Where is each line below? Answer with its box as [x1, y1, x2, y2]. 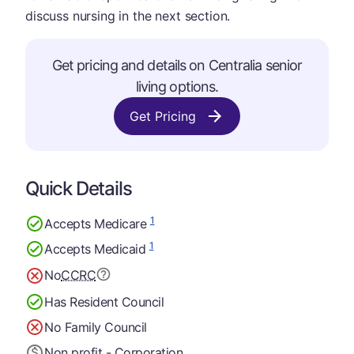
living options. [135, 78, 219, 95]
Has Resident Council [44, 293, 164, 310]
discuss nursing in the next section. [25, 8, 231, 24]
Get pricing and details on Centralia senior [51, 57, 303, 73]
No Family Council [44, 318, 147, 335]
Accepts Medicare [44, 215, 150, 232]
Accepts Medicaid [44, 240, 149, 257]
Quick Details [25, 177, 132, 200]
